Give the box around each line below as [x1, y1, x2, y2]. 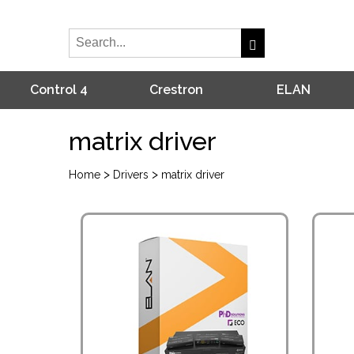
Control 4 [29, 82, 88, 97]
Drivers [113, 168, 149, 181]
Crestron [149, 82, 203, 97]
